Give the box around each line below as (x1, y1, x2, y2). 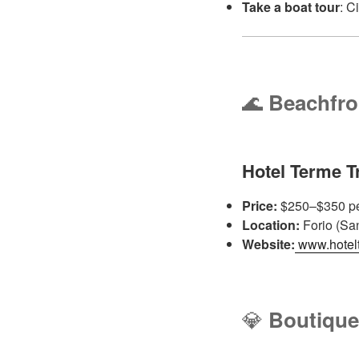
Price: (242, 196, 277, 215)
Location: (242, 215, 300, 234)
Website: (242, 234, 295, 253)
